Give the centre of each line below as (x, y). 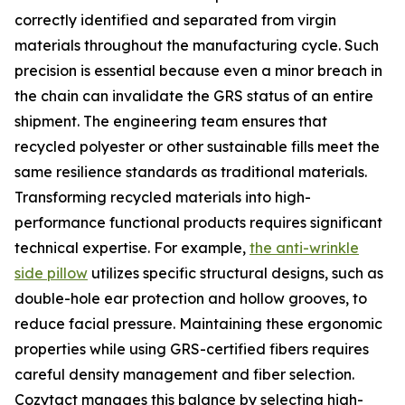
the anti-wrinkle (304, 248)
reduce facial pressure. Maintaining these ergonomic (198, 324)
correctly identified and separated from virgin (175, 20)
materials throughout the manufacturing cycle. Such (197, 45)
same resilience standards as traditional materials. (191, 172)
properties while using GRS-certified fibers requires (192, 349)
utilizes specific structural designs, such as (235, 273)
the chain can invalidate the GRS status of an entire (194, 96)
